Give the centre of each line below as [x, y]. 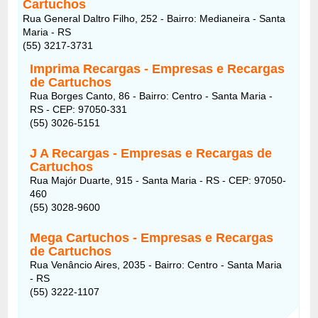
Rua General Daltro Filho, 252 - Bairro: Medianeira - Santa [154, 18]
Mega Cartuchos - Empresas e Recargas [152, 237]
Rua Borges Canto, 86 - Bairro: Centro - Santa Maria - [152, 95]
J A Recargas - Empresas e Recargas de [151, 153]
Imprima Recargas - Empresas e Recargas [158, 68]
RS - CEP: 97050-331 [79, 109]
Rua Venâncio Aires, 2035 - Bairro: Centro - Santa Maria [156, 264]
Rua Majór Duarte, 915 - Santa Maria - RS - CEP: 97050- [158, 180]
